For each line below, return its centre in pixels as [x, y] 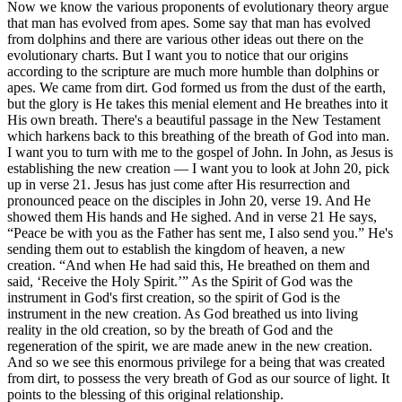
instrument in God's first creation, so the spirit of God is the [174, 297]
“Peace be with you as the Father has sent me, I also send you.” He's [200, 232]
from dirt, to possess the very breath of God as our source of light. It [198, 378]
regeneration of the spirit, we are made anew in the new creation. [190, 345]
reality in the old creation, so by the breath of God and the [170, 329]
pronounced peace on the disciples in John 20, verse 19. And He [189, 200]
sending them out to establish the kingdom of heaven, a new [176, 249]
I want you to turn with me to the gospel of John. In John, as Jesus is [200, 152]
